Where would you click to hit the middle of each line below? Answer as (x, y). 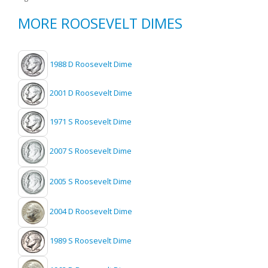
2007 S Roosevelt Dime (91, 151)
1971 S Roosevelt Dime (91, 122)
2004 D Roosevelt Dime (91, 211)
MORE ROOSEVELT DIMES (100, 23)
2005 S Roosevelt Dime (91, 182)
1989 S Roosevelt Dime (91, 241)
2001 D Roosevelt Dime (91, 93)
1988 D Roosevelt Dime (91, 64)
